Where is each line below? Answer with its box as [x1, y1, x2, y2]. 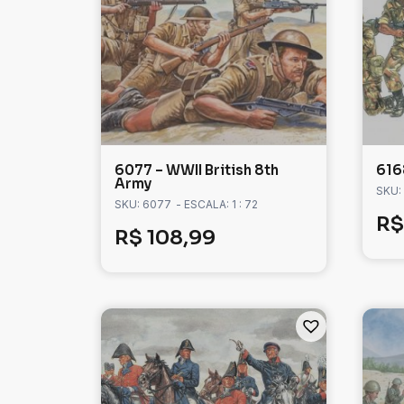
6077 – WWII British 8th [115, 161, 279, 179]
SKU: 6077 [115, 197, 171, 212]
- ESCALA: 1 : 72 [176, 197, 258, 212]
